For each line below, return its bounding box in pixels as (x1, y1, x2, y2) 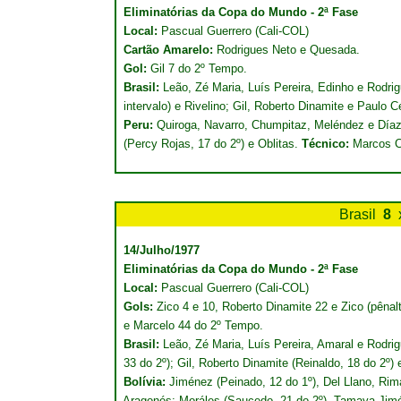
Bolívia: (124, 375, 169, 388)
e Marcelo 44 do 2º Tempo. (124, 319, 263, 332)
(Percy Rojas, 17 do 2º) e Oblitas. (124, 137, 302, 150)
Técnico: (302, 137, 353, 150)
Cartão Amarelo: (124, 43, 213, 56)
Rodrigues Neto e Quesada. (213, 43, 360, 56)
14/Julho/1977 (124, 243, 200, 257)
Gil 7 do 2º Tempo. (150, 62, 247, 75)
